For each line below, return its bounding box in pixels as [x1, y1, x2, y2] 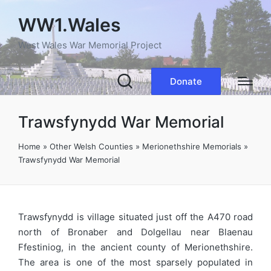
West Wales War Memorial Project [18, 39, 162, 51]
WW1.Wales [18, 14, 120, 36]
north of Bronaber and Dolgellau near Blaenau [18, 226, 253, 238]
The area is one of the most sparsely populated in [18, 256, 253, 268]
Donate [170, 75, 202, 87]
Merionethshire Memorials [142, 141, 241, 151]
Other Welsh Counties [50, 141, 133, 151]
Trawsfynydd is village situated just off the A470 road [18, 211, 253, 223]
